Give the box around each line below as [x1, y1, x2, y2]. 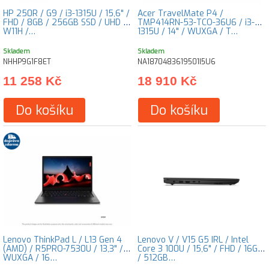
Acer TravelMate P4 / [138, 8, 223, 19]
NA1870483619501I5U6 [138, 57, 216, 67]
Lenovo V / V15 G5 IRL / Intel [138, 234, 249, 246]
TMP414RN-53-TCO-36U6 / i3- [138, 17, 255, 28]
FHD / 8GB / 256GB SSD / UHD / [3, 17, 127, 28]
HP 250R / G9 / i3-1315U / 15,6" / [3, 8, 130, 19]
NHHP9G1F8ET [3, 57, 51, 67]
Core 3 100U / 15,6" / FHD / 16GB [138, 243, 263, 255]
